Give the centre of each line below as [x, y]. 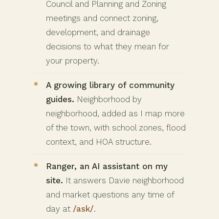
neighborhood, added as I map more [115, 113]
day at [59, 208]
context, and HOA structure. [99, 142]
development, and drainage [98, 32]
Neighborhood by [108, 99]
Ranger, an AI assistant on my [107, 166]
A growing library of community [110, 85]
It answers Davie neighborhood [123, 180]
